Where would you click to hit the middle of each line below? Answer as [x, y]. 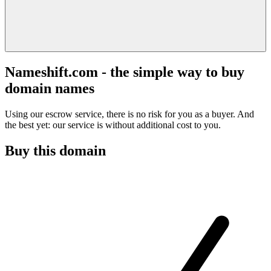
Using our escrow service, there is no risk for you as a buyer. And [129, 114]
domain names [50, 88]
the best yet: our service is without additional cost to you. [113, 125]
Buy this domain [55, 150]
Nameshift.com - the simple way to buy [125, 72]
